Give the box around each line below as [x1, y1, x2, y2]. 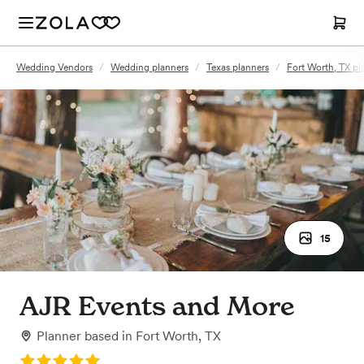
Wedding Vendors [16, 62, 93, 73]
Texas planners [206, 62, 269, 73]
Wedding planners [110, 62, 188, 73]
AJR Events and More [19, 290, 295, 322]
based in [84, 328, 136, 344]
